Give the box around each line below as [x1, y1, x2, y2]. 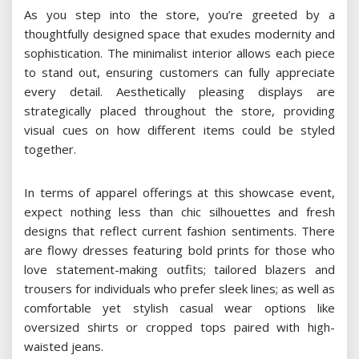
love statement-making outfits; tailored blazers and [24, 260, 335, 277]
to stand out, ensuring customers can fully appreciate [24, 63, 335, 80]
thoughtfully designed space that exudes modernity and [24, 25, 335, 42]
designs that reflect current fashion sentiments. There [24, 222, 335, 239]
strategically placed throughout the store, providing [24, 102, 335, 119]
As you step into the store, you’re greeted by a [24, 6, 335, 22]
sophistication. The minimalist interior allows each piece [24, 44, 335, 61]
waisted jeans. [24, 337, 103, 354]
